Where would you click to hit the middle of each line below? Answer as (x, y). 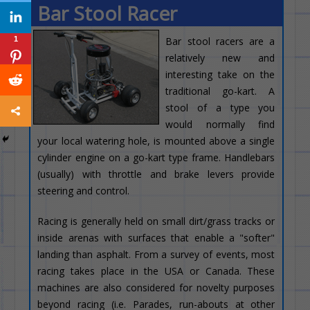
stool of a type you (220, 108)
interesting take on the (220, 74)
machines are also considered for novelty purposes (156, 288)
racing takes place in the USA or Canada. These (156, 271)
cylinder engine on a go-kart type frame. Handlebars (156, 157)
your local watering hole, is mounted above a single (156, 141)
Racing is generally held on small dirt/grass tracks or (156, 221)
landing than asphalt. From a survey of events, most (156, 254)
